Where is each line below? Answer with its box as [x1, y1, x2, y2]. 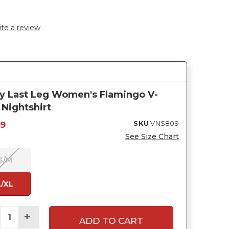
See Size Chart [125, 131, 179, 141]
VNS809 [150, 119, 179, 127]
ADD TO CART [79, 216, 144, 226]
